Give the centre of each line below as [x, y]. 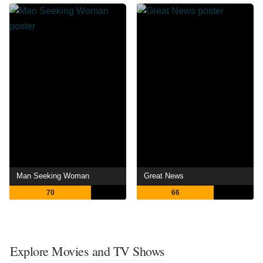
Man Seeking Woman [53, 176]
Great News [164, 176]
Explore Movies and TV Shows [87, 251]
